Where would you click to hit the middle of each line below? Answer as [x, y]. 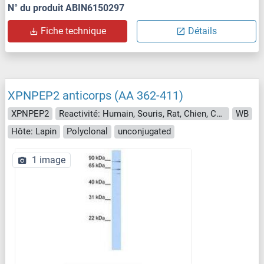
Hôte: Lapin [34, 132]
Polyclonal [87, 132]
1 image [49, 160]
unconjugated [144, 132]
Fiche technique [73, 31]
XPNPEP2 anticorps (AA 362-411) [95, 95]
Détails [202, 31]
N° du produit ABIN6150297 [66, 8]
